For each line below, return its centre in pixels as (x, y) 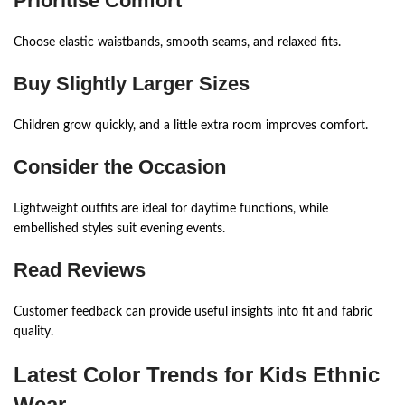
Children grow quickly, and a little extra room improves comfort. (191, 125)
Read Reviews (80, 269)
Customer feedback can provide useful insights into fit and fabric (193, 311)
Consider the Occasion (120, 166)
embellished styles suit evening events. (119, 228)
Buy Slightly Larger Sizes (132, 83)
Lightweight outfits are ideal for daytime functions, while (171, 208)
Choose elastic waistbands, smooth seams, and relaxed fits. (177, 42)
